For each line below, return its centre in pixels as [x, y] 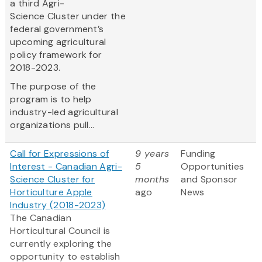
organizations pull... [52, 125]
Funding [198, 154]
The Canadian [41, 218]
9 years [152, 154]
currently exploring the [61, 244]
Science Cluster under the [68, 16]
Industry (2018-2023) [58, 205]
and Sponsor [209, 180]
